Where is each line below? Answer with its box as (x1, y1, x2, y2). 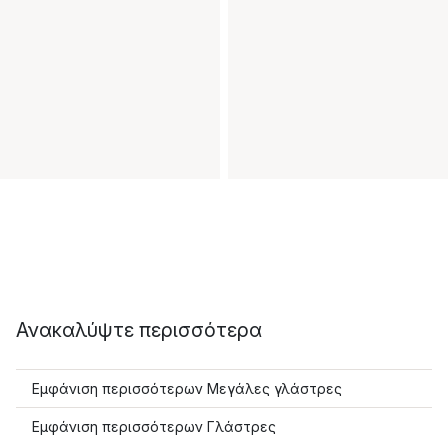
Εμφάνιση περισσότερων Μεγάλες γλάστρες (32, 380, 342, 397)
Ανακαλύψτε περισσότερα (16, 318, 262, 342)
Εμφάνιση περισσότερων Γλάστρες (32, 418, 276, 435)
